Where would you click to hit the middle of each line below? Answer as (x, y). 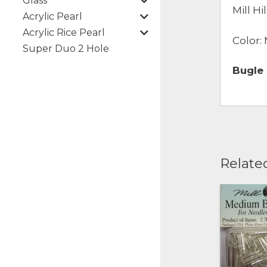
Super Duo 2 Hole (66, 49)
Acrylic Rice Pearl (64, 32)
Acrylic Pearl (52, 16)
